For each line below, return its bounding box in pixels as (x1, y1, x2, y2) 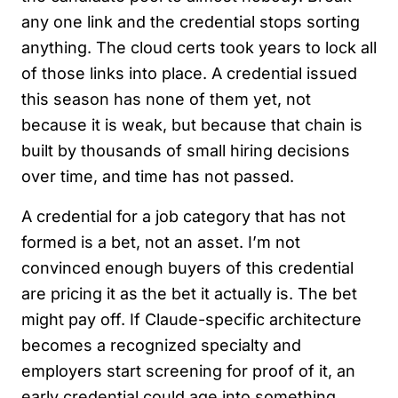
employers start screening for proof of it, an (21, 361, 355, 380)
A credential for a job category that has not (21, 206, 346, 226)
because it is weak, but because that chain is (21, 115, 362, 134)
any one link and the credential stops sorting (21, 12, 360, 31)
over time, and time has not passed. (21, 166, 294, 186)
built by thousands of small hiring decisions (21, 140, 350, 160)
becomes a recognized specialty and (21, 335, 301, 354)
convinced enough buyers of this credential (21, 258, 354, 277)
